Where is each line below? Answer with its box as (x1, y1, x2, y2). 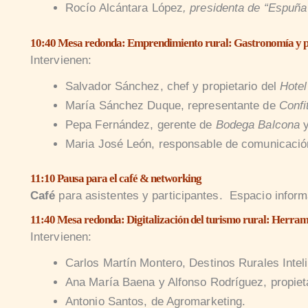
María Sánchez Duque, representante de (65, 98, 279, 112)
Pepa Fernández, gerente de (65, 118, 216, 131)
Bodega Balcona (215, 118, 300, 131)
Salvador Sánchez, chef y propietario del (65, 79, 280, 93)
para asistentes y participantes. (55, 189, 230, 203)
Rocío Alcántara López (65, 1, 184, 15)
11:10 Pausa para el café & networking (30, 172, 201, 186)
